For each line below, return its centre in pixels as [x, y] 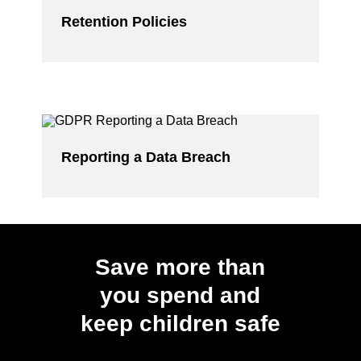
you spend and [180, 296]
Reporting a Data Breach [146, 158]
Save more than [180, 268]
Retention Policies [124, 22]
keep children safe [180, 324]
